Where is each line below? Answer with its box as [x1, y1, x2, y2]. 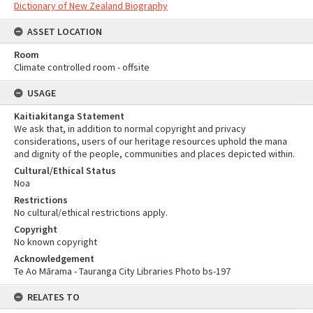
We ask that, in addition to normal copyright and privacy [14, 122, 246, 135]
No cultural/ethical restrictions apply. [14, 206, 168, 219]
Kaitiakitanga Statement [14, 110, 124, 122]
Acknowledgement [14, 252, 94, 265]
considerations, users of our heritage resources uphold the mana [14, 135, 287, 147]
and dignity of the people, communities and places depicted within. [14, 147, 295, 160]
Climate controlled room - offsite [14, 61, 150, 73]
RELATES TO [27, 291, 80, 303]
